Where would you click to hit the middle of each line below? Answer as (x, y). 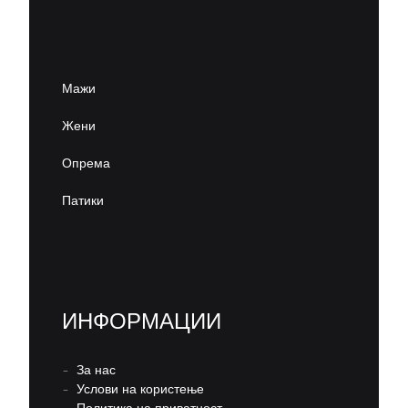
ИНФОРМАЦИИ (142, 322)
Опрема (86, 164)
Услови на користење (140, 390)
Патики (83, 201)
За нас (96, 371)
